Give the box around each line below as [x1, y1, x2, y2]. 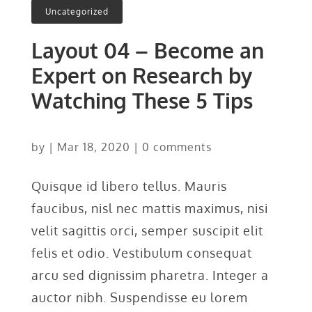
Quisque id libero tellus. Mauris [31, 178, 227, 194]
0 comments [141, 139, 212, 154]
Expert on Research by [31, 61, 252, 88]
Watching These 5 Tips [31, 86, 253, 114]
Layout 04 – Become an [31, 36, 264, 63]
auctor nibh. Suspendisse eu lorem [31, 289, 248, 305]
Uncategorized [45, 6, 109, 17]
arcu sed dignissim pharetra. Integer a [31, 267, 269, 283]
